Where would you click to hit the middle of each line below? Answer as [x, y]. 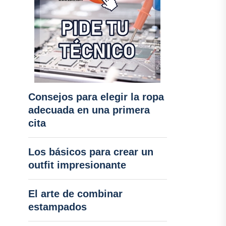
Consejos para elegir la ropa [96, 97]
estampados [57, 207]
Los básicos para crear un [91, 152]
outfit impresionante [77, 165]
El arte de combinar [75, 194]
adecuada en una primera [89, 110]
